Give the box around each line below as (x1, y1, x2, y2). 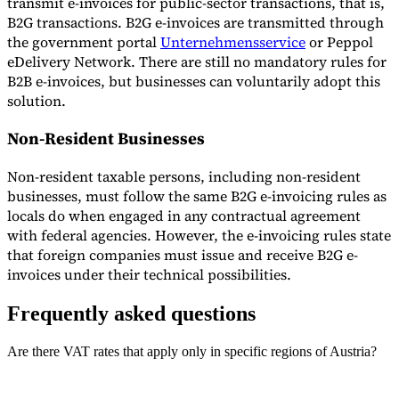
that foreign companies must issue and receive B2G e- (7, 244, 358, 265)
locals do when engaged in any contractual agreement (7, 205, 361, 225)
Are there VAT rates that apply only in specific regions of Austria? (7, 343, 377, 359)
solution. (7, 91, 66, 111)
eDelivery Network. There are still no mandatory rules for (7, 52, 387, 72)
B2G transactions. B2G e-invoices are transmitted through (7, 12, 384, 33)
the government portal (7, 32, 160, 53)
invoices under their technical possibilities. (7, 264, 291, 284)
